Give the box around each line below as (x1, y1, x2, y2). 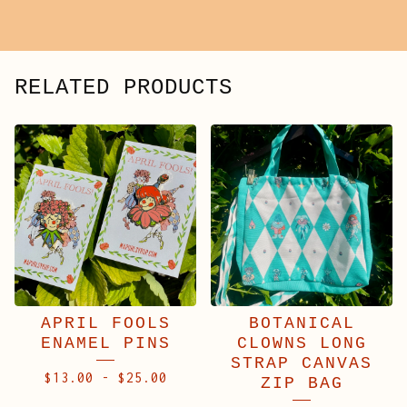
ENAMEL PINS (40, 334, 171, 352)
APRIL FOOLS (40, 314, 171, 333)
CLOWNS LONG (236, 334, 367, 352)
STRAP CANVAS (231, 354, 372, 372)
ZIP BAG (260, 374, 343, 392)
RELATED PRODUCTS (15, 75, 233, 100)
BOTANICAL (248, 314, 355, 333)
